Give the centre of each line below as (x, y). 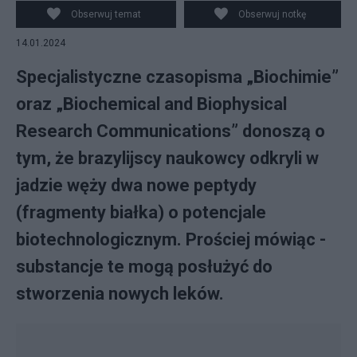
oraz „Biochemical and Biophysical (151, 104)
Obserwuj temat (106, 14)
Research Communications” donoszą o (171, 131)
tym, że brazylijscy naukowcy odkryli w (167, 158)
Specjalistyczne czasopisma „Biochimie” (177, 77)
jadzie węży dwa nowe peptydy (136, 185)
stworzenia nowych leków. (120, 294)
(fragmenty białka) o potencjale (141, 212)
